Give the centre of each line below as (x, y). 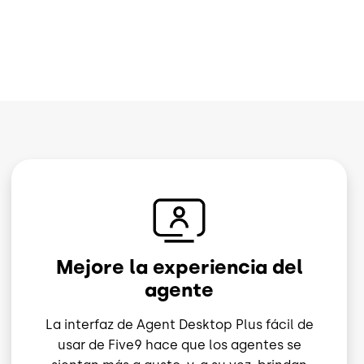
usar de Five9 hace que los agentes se (179, 345)
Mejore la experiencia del (179, 267)
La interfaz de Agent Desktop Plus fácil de (179, 325)
